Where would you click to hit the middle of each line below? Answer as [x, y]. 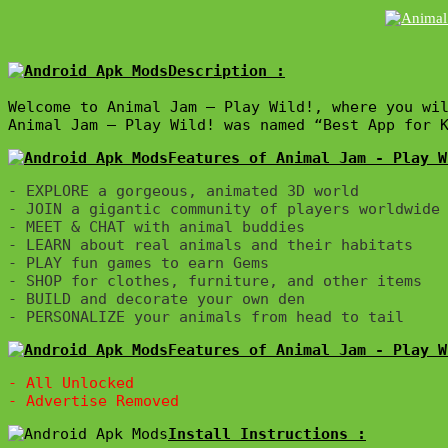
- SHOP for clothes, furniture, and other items [215, 280]
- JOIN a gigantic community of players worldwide [224, 208]
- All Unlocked [71, 382]
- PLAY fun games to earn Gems [138, 262]
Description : [226, 70]
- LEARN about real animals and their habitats [210, 244]
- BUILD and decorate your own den [156, 298]
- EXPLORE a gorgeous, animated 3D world [183, 190]
